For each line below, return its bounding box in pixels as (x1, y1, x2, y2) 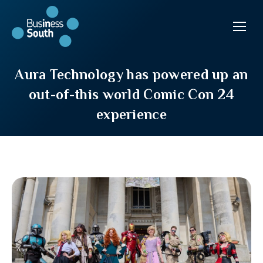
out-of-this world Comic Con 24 (28, 86, 235, 102)
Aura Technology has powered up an (15, 66, 248, 82)
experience (96, 106, 167, 122)
